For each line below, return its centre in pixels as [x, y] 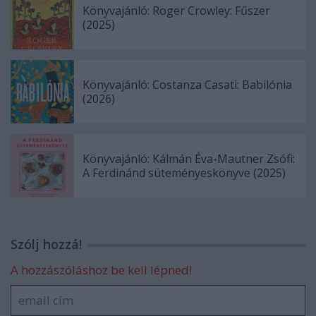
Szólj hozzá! [46, 244]
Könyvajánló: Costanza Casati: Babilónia [187, 85]
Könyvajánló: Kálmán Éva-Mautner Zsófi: [189, 159]
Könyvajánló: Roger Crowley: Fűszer [176, 11]
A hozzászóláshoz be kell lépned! [101, 270]
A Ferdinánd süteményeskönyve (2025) [184, 173]
